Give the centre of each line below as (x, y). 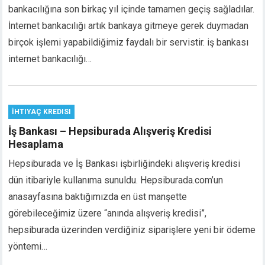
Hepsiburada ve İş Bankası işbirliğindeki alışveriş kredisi (125, 164)
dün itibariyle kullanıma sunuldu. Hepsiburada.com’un (116, 180)
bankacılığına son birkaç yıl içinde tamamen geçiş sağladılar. (132, 9)
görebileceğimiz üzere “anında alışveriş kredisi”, (108, 213)
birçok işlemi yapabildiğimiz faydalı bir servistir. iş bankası (129, 42)
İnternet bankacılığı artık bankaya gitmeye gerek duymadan (129, 26)
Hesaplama (36, 144)
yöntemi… (28, 246)
